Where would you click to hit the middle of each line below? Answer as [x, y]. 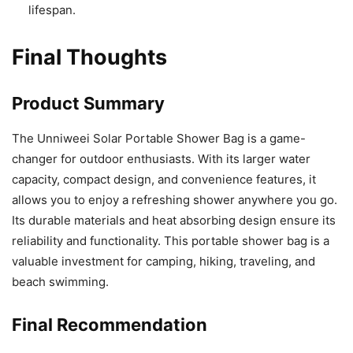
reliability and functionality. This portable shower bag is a [171, 240]
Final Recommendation [110, 324]
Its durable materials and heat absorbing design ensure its [174, 220]
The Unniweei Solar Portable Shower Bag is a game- [159, 138]
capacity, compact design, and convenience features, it [164, 179]
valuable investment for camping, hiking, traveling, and [163, 261]
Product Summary [88, 103]
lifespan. [52, 9]
